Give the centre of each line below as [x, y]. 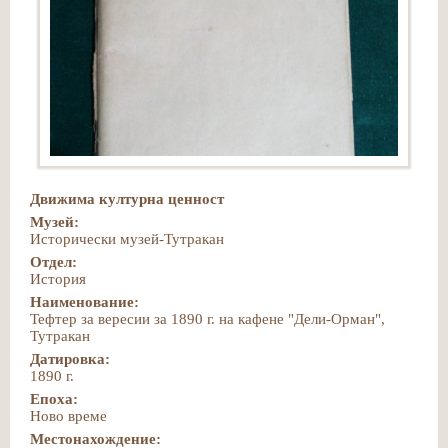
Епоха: [54, 399]
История [58, 279]
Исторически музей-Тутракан [127, 239]
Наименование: [84, 302]
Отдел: [53, 262]
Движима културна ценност [127, 199]
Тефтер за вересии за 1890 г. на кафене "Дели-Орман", [207, 319]
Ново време [68, 416]
